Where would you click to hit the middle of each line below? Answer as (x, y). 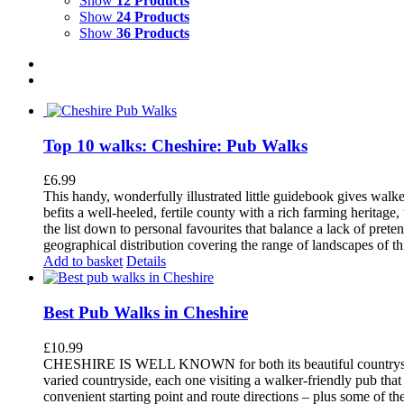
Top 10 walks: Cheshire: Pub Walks (175, 145)
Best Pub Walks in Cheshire (146, 312)
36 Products (153, 32)
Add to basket (83, 262)
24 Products (153, 16)
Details (146, 262)
